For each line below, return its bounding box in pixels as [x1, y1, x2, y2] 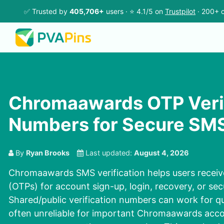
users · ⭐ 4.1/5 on [104, 7, 165, 15]
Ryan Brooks [26, 148, 69, 157]
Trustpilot [165, 7, 195, 15]
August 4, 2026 [134, 148, 189, 157]
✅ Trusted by [24, 7, 69, 15]
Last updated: [83, 148, 134, 157]
